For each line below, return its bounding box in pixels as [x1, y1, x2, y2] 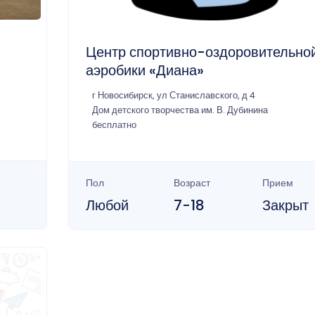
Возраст [174, 175, 211, 190]
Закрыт [262, 195, 309, 215]
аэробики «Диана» [85, 60, 204, 80]
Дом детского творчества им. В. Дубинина [91, 103, 268, 116]
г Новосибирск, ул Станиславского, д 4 [91, 89, 255, 101]
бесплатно [91, 118, 136, 131]
